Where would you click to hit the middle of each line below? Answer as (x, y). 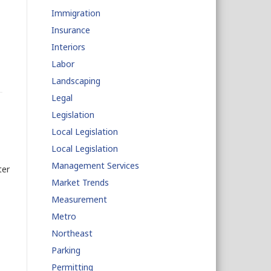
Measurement (79, 199)
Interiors (68, 47)
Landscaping (76, 81)
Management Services (95, 165)
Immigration (76, 13)
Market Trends (80, 182)
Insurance (70, 30)
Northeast (72, 233)
